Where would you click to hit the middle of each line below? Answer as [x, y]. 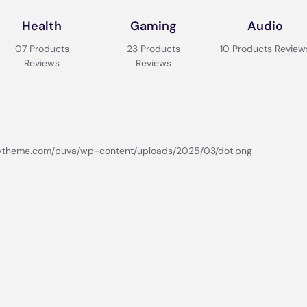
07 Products [42, 49]
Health [42, 26]
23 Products [153, 49]
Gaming [153, 26]
